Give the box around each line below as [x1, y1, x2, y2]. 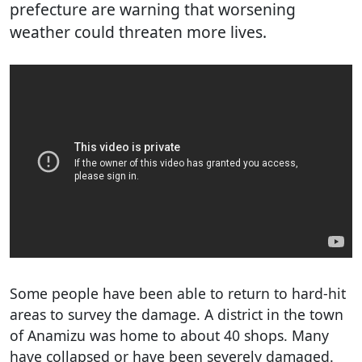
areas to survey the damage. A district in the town [10, 304, 343, 324]
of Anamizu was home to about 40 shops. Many [10, 325, 329, 345]
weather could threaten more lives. [10, 21, 267, 43]
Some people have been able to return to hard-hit [10, 283, 346, 303]
